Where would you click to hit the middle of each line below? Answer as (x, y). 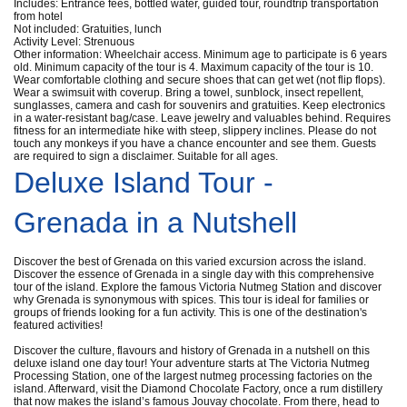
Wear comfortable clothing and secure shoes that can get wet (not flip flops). (199, 79)
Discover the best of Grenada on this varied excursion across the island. (190, 261)
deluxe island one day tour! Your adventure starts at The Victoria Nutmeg (192, 363)
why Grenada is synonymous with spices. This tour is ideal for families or (191, 299)
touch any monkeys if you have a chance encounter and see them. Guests (195, 143)
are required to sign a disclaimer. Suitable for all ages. (146, 156)
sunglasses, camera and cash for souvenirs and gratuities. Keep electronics (199, 105)
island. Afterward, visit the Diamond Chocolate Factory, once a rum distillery (198, 388)
